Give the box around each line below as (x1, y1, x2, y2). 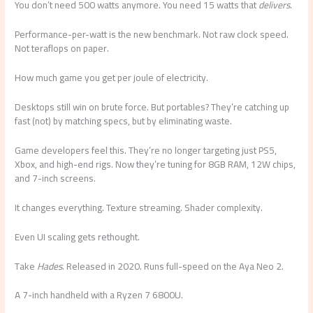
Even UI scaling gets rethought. (15, 227, 140, 246)
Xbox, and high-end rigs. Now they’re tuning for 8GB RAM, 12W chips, (15, 154, 296, 173)
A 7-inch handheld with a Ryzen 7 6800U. (15, 286, 184, 305)
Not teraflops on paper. (15, 39, 110, 58)
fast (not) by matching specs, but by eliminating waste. (15, 112, 233, 131)
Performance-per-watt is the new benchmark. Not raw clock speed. (15, 25, 289, 44)
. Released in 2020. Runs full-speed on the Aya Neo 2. (62, 256, 284, 275)
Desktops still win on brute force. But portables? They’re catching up (15, 98, 290, 117)
